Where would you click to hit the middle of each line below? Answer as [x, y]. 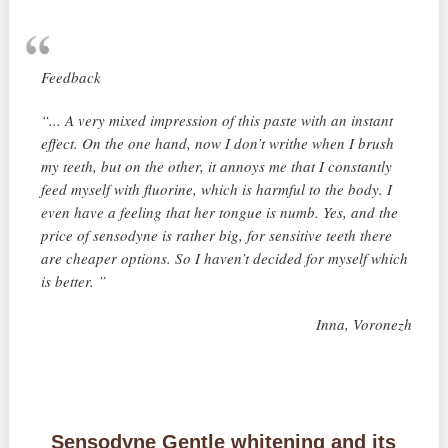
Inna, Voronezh [363, 324]
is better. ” [74, 281]
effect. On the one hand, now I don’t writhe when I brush [218, 143]
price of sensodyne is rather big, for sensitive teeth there [217, 235]
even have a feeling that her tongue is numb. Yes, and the [220, 212]
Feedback [71, 77]
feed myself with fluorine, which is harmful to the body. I [217, 189]
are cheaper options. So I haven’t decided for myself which [225, 258]
